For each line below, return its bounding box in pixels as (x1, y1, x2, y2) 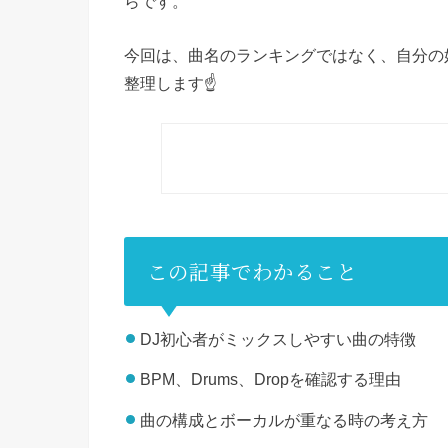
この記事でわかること (146, 256, 357, 287)
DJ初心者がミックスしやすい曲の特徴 (140, 329, 417, 348)
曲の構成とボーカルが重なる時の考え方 (140, 410, 429, 429)
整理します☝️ (124, 71, 217, 93)
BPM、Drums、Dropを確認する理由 (140, 370, 402, 389)
